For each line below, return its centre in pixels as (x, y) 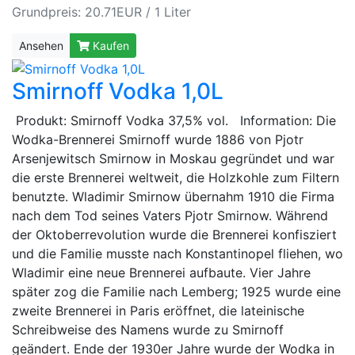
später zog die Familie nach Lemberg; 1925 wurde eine (176, 292)
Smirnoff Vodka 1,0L (118, 92)
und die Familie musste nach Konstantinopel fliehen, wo (177, 254)
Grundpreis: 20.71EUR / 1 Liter (101, 11)
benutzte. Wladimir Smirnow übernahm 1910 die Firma (173, 197)
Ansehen (41, 46)
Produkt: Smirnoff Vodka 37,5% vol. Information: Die (174, 121)
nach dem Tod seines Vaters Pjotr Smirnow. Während (170, 216)
